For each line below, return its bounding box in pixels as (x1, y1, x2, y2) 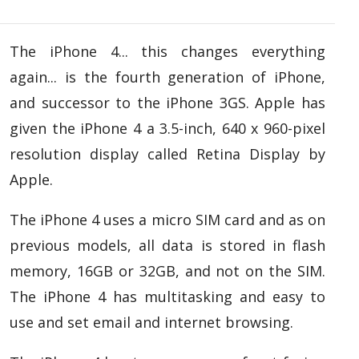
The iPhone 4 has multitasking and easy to (10, 286, 325, 306)
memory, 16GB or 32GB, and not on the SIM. (10, 260, 325, 280)
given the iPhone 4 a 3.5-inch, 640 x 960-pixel (10, 118, 325, 138)
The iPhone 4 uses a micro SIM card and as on (10, 209, 325, 229)
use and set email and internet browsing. (10, 312, 293, 332)
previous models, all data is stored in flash (10, 235, 325, 255)
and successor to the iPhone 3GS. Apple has (10, 92, 325, 112)
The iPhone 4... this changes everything (10, 41, 325, 61)
